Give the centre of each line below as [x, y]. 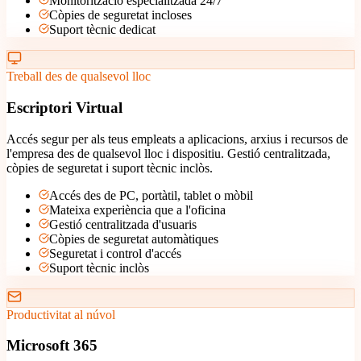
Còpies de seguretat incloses [120, 15]
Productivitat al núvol [61, 314]
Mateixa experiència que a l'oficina [137, 210]
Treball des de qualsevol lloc [79, 77]
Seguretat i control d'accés [115, 253]
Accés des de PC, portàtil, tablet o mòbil [151, 195]
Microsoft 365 [52, 346]
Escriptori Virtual [64, 107]
